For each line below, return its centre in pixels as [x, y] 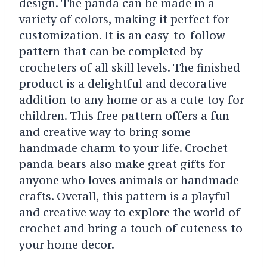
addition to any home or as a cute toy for [131, 100]
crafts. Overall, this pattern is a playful [124, 196]
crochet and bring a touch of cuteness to [131, 229]
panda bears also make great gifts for [122, 164]
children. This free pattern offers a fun [124, 116]
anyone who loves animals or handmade [129, 180]
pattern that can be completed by [111, 52]
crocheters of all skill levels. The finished [129, 68]
